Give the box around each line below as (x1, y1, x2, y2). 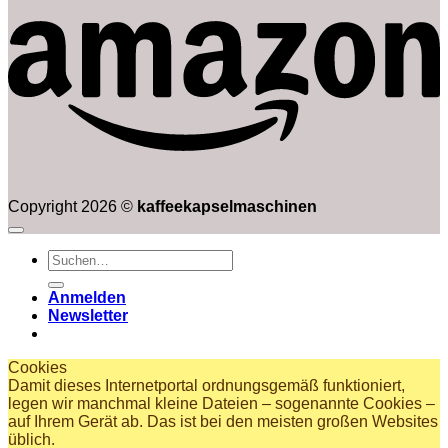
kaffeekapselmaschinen (137, 198, 317, 216)
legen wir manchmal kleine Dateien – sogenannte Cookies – (8, 395, 435, 413)
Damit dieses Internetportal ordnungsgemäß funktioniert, (8, 377, 405, 395)
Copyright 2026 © (8, 198, 137, 216)
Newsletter (48, 307, 128, 325)
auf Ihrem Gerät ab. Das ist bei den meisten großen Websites (8, 413, 438, 431)
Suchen (47, 249, 102, 267)
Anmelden (48, 289, 126, 307)
